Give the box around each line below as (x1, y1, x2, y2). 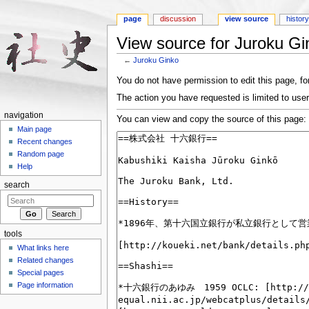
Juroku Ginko (133, 55, 179, 64)
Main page (17, 125, 52, 134)
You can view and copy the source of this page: (116, 114, 306, 125)
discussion (160, 14, 197, 23)
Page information (17, 281, 74, 290)
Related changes (17, 256, 74, 265)
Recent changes (17, 137, 73, 146)
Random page (17, 150, 65, 159)
